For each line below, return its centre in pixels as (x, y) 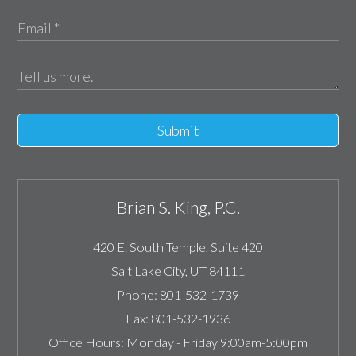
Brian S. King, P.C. (178, 208)
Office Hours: (86, 342)
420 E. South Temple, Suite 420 (178, 247)
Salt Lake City (148, 271)
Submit (178, 131)
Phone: (137, 295)
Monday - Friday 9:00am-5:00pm (217, 342)
